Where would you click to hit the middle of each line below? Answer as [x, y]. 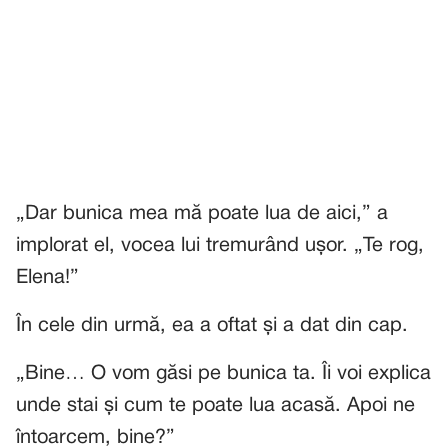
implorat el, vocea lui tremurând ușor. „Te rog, [220, 246]
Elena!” [47, 278]
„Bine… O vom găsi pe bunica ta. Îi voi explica [223, 374]
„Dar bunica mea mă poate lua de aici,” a [202, 214]
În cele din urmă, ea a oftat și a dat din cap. [212, 326]
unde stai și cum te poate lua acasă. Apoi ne [215, 406]
